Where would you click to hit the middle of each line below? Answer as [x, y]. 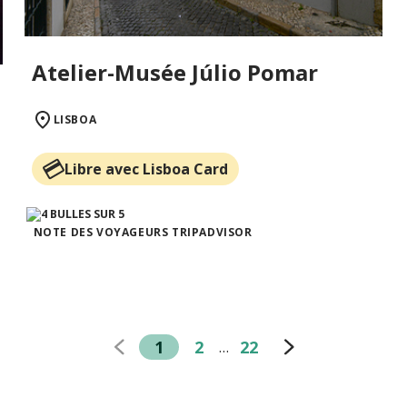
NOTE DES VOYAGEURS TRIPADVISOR [143, 233]
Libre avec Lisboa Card [146, 169]
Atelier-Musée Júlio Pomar [174, 73]
